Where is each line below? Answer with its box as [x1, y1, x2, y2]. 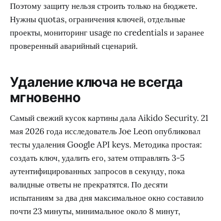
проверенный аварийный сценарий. [10, 40, 138, 52]
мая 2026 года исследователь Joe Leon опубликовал [10, 126, 200, 137]
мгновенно [10, 89, 81, 106]
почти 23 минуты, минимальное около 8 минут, [10, 206, 180, 217]
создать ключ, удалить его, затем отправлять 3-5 [10, 152, 184, 164]
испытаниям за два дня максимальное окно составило [10, 192, 204, 204]
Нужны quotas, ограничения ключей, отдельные [10, 14, 185, 25]
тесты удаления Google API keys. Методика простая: [10, 139, 202, 150]
